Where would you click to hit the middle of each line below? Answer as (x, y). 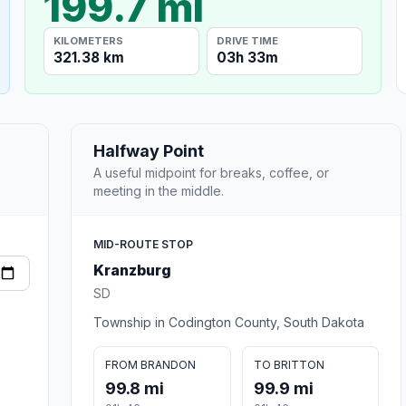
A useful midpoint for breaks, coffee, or (211, 172)
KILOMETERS (89, 40)
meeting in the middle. (159, 190)
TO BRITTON (289, 364)
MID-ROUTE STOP (143, 244)
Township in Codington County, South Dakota (229, 322)
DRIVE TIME (248, 40)
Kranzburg (132, 270)
